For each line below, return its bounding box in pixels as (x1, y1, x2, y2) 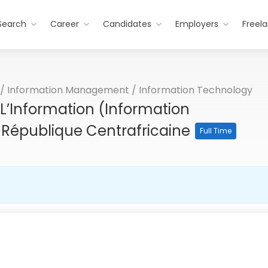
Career (50, 18, 80, 30)
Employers (175, 18, 219, 30)
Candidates (103, 18, 152, 30)
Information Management (7, 83, 129, 97)
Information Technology (139, 83, 252, 97)
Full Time (200, 126, 232, 136)
